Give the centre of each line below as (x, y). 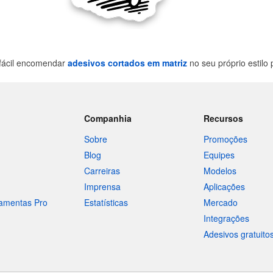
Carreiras (102, 171)
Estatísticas (106, 202)
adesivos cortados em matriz (127, 63)
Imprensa (102, 186)
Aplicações (225, 186)
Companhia (108, 118)
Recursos (224, 118)
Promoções (226, 139)
